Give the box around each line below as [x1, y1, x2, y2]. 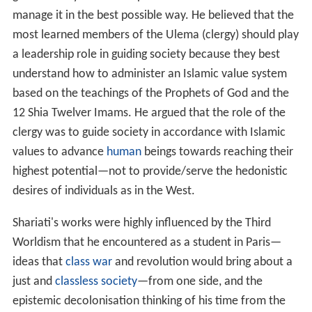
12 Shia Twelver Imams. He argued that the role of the [12, 106, 286, 120]
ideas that [12, 255, 65, 269]
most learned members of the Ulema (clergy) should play [12, 28, 299, 42]
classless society [54, 274, 137, 288]
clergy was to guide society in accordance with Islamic [12, 125, 286, 139]
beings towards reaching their [141, 145, 293, 159]
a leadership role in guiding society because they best [12, 47, 280, 61]
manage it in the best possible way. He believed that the [12, 8, 294, 22]
